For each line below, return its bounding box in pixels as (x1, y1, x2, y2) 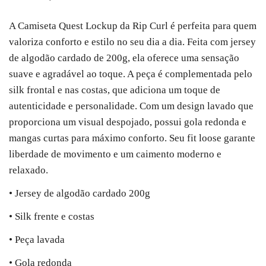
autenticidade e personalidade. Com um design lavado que (9, 100, 254, 112)
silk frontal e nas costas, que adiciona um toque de (9, 84, 220, 96)
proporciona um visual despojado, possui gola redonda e (9, 116, 246, 128)
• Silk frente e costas (9, 211, 94, 223)
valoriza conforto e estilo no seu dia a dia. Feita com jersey (9, 36, 256, 48)
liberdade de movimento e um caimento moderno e (9, 148, 221, 160)
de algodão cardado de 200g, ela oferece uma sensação (9, 52, 239, 64)
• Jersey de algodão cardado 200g (9, 188, 150, 199)
